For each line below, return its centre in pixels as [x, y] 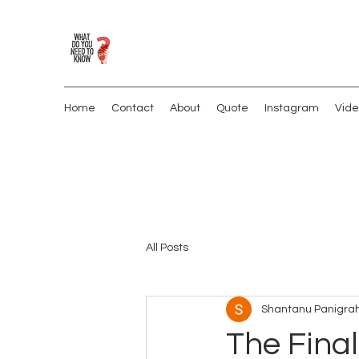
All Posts [167, 247]
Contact [133, 108]
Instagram [292, 108]
